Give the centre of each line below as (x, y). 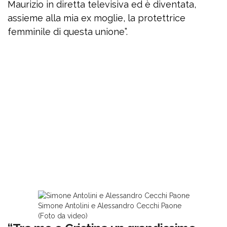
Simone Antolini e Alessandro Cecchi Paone (109, 206)
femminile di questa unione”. (68, 32)
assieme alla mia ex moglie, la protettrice (97, 18)
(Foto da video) (63, 216)
